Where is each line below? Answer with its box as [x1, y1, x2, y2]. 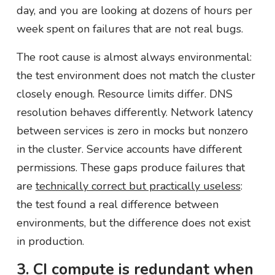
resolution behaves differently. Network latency [16, 104, 253, 120]
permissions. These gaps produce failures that [16, 160, 245, 175]
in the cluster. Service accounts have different [16, 141, 242, 157]
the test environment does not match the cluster [16, 68, 255, 83]
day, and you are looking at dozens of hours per [16, 2, 252, 18]
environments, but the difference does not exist [16, 215, 250, 230]
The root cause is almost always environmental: [16, 49, 252, 64]
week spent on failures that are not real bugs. [16, 21, 243, 36]
